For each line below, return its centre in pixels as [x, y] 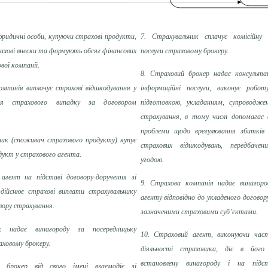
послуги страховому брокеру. [184, 51]
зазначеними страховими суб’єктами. [199, 211]
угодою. [152, 160]
